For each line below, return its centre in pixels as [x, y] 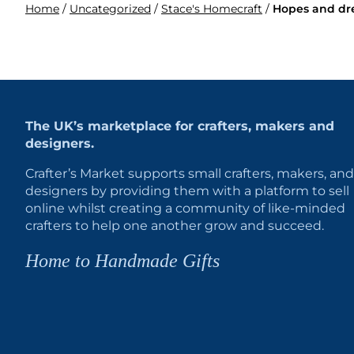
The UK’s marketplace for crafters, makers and [180, 126]
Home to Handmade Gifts [122, 260]
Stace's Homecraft [212, 9]
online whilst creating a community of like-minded [185, 208]
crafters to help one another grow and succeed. [175, 226]
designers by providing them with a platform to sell [187, 191]
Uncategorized [110, 9]
